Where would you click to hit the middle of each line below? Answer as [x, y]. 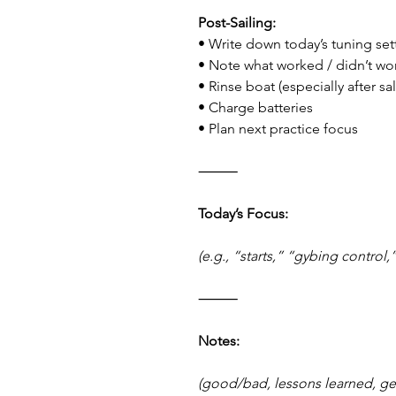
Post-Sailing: [237, 23]
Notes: [219, 341]
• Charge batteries [255, 107]
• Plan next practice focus [278, 129]
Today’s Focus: [243, 213]
